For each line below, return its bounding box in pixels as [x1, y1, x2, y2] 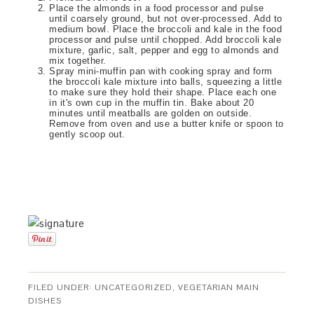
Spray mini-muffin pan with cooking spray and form [49, 65, 273, 76]
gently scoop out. [49, 128, 125, 139]
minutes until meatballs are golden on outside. [49, 107, 252, 118]
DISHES [28, 294, 62, 306]
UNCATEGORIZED [95, 281, 173, 293]
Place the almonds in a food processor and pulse [49, 2, 264, 13]
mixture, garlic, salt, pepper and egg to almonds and [49, 44, 279, 55]
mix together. [49, 55, 107, 66]
